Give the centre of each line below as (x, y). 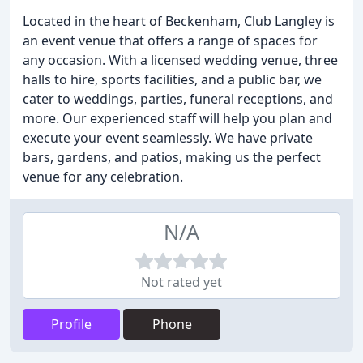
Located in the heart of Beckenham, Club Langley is (179, 21)
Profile (71, 324)
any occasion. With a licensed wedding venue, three (180, 60)
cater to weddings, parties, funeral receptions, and (178, 99)
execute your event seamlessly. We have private (168, 138)
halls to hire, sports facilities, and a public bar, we (172, 79)
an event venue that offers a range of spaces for (170, 41)
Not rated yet (181, 282)
